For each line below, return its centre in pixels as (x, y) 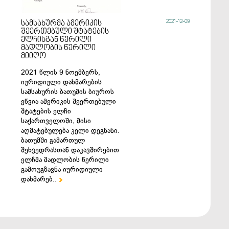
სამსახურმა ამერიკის (62, 24)
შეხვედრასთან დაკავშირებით (70, 150)
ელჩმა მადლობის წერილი (65, 160)
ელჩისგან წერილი (56, 40)
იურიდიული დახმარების (62, 82)
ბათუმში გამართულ (53, 140)
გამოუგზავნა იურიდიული (62, 169)
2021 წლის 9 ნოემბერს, (61, 72)
